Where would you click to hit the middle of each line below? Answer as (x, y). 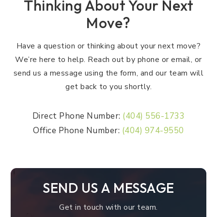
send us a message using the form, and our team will (108, 73)
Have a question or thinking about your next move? (108, 46)
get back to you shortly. (108, 87)
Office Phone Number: (77, 131)
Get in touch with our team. (108, 207)
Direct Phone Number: (77, 116)
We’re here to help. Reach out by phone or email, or (108, 60)
